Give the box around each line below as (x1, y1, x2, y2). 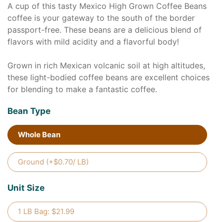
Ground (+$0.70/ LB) (18, 158, 89, 166)
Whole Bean (18, 130, 60, 139)
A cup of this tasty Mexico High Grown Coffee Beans (7, 1, 207, 11)
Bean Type (7, 106, 51, 116)
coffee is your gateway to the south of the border (7, 13, 195, 23)
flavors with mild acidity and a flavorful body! (7, 37, 179, 47)
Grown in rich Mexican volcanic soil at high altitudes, (7, 60, 205, 70)
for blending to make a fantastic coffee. (7, 84, 157, 94)
